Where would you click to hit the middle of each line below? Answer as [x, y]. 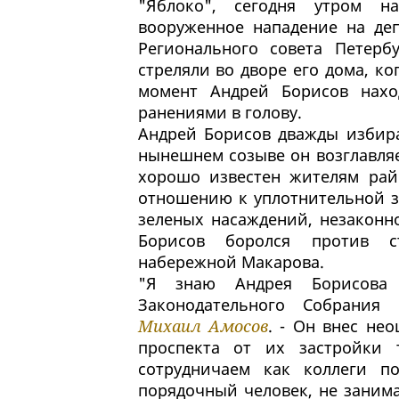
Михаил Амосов [203, 326]
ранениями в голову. [220, 113]
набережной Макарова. [231, 262]
